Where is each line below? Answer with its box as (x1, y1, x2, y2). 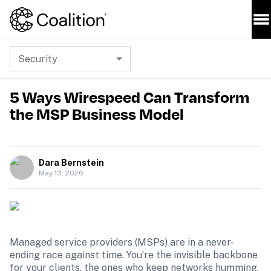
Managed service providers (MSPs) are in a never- (10, 237, 234, 248)
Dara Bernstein (39, 158, 104, 168)
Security (18, 53, 57, 65)
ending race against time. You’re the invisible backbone (10, 249, 258, 261)
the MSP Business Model (10, 102, 184, 125)
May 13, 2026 (39, 169, 83, 177)
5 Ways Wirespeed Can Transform (10, 85, 249, 108)
